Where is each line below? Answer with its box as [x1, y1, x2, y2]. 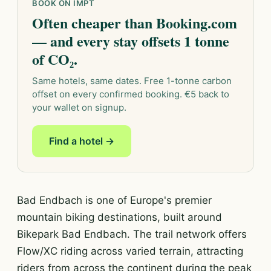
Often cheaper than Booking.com [32, 12, 237, 33]
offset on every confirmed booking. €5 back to [32, 88, 229, 100]
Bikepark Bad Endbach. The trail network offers [17, 228, 247, 240]
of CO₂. [32, 48, 77, 70]
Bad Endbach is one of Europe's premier [17, 194, 212, 206]
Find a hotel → [49, 135, 114, 147]
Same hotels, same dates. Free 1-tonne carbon [32, 75, 232, 87]
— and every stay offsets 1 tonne [32, 30, 229, 51]
